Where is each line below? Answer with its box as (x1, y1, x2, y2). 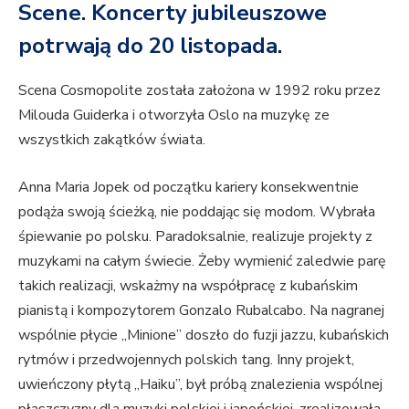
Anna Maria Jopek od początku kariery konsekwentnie (18, 176, 359, 197)
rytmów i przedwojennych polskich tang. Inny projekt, (18, 349, 354, 370)
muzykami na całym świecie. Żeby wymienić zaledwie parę (18, 250, 386, 271)
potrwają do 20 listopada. (18, 31, 282, 61)
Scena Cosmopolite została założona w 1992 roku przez (18, 80, 381, 101)
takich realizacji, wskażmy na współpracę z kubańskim (18, 275, 358, 296)
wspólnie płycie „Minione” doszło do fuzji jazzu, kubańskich (18, 324, 389, 345)
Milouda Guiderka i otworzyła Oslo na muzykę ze (18, 105, 330, 126)
